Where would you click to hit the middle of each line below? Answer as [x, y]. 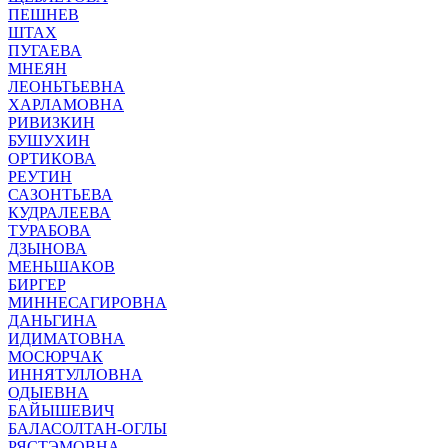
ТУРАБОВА [49, 230]
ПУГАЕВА [45, 50]
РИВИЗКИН [51, 122]
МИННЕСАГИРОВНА [87, 302]
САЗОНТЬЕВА [60, 194]
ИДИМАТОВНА [66, 338]
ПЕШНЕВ [43, 14]
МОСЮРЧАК [55, 356]
